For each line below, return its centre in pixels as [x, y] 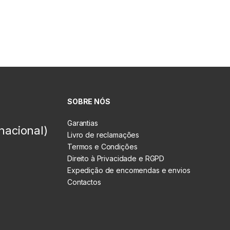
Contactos [84, 182]
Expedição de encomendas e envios [129, 170]
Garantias [83, 123]
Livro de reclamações [103, 135]
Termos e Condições [102, 146]
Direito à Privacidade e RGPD [116, 158]
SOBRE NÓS [89, 102]
